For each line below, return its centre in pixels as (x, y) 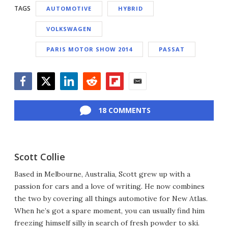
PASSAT (172, 49)
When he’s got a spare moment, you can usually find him (109, 211)
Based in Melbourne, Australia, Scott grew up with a (102, 174)
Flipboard (123, 95)
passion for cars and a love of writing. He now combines (109, 187)
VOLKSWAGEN (69, 29)
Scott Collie (40, 157)
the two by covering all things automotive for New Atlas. (111, 199)
